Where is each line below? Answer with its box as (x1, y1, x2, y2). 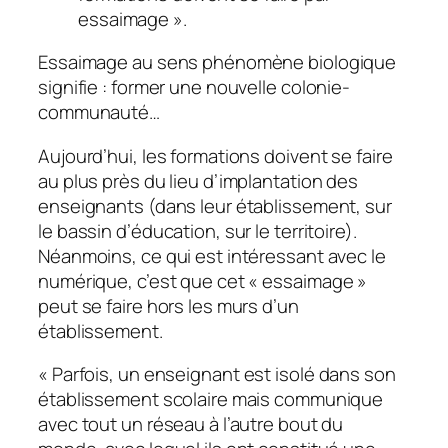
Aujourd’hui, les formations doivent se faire (38, 142, 393, 169)
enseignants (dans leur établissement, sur (38, 192, 392, 219)
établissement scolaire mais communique (38, 386, 384, 413)
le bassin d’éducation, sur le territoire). (38, 217, 357, 244)
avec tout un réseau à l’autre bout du (38, 411, 344, 438)
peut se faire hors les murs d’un (38, 292, 299, 319)
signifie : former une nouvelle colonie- (38, 74, 351, 101)
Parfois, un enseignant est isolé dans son (51, 361, 396, 388)
